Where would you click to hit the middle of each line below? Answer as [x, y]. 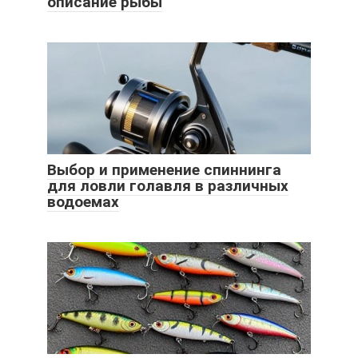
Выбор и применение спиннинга [164, 169]
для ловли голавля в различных [168, 185]
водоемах [83, 201]
